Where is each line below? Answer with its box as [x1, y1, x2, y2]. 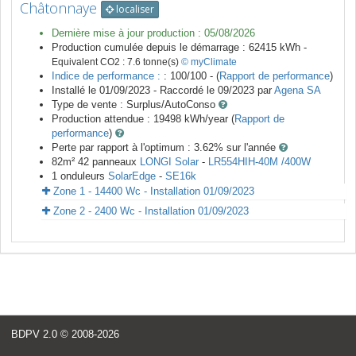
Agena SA [274, 84, 321, 97]
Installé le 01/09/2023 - [52, 84, 160, 97]
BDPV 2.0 [11, 328, 57, 340]
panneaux [89, 156, 140, 168]
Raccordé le [160, 84, 218, 97]
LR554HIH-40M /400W [208, 156, 311, 168]
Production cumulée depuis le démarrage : [52, 41, 249, 54]
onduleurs [57, 170, 108, 183]
